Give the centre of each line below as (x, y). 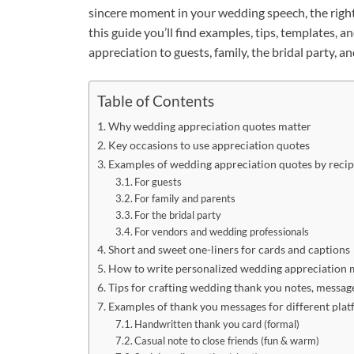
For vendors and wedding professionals (222, 231)
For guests (158, 181)
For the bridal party (178, 215)
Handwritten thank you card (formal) (217, 324)
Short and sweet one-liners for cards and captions (229, 249)
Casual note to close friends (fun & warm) (227, 340)
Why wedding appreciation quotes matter (209, 126)
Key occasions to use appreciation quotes (209, 145)
